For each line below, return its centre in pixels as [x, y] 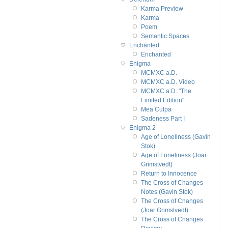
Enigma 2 [142, 127]
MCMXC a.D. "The [166, 91]
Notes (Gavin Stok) [167, 192]
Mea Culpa [156, 109]
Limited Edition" [162, 100]
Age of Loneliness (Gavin [176, 137]
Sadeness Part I [163, 118]
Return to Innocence [169, 173]
